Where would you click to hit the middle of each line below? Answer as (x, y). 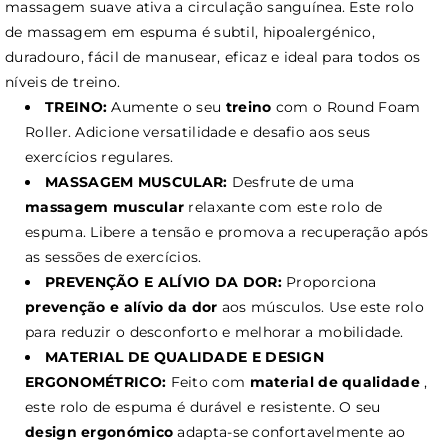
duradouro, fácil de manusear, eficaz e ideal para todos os (213, 56)
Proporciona (329, 281)
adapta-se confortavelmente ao (289, 431)
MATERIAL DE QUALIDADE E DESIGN (185, 356)
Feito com (208, 381)
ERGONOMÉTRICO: (96, 381)
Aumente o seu (166, 106)
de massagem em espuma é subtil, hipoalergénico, (190, 31)
